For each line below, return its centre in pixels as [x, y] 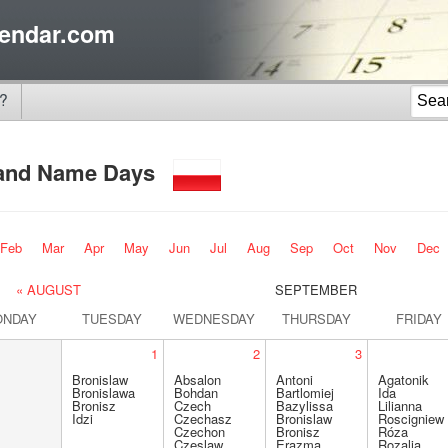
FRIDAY [418, 318]
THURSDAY [316, 318]
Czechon [200, 431]
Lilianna [400, 405]
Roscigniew [411, 418]
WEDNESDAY [214, 318]
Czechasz [203, 418]
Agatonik [404, 379]
